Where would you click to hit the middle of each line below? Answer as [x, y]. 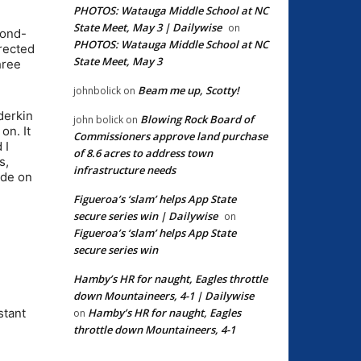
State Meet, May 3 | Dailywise [147, 27]
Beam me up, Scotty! [189, 90]
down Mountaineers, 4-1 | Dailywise [164, 295]
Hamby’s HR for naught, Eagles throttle [170, 278]
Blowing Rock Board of [197, 119]
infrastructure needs [124, 170]
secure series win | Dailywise [145, 216]
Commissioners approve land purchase [170, 136]
